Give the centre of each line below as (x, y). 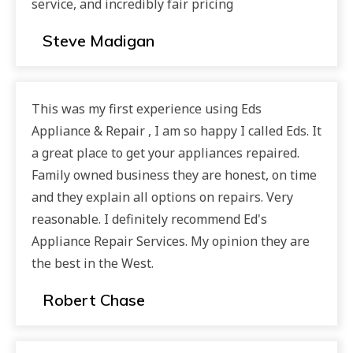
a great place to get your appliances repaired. (165, 153)
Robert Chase (94, 300)
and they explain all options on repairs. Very (162, 197)
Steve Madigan (98, 41)
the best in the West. (93, 263)
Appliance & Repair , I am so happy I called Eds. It (176, 131)
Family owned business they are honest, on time (174, 175)
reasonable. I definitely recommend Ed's (149, 219)
